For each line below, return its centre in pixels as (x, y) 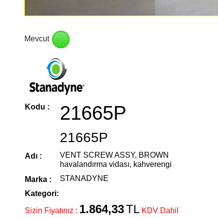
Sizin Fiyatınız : (52, 210)
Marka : (38, 179)
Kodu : (37, 107)
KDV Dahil (160, 210)
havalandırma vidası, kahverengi (116, 164)
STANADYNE (84, 178)
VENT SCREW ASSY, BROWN (114, 155)
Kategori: (42, 193)
